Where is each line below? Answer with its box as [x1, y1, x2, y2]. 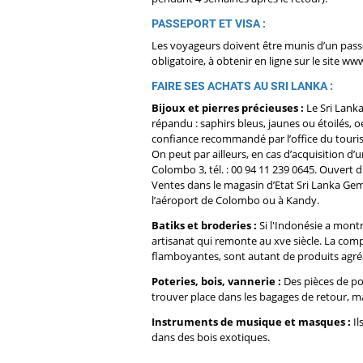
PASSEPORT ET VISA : [152, 17, 266, 31]
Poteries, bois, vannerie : [152, 274, 281, 289]
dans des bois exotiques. [152, 330, 272, 345]
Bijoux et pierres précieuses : [152, 100, 304, 116]
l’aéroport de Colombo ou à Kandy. [152, 193, 319, 208]
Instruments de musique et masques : [152, 314, 351, 330]
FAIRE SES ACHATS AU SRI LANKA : [152, 79, 333, 93]
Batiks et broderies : [152, 218, 257, 233]
